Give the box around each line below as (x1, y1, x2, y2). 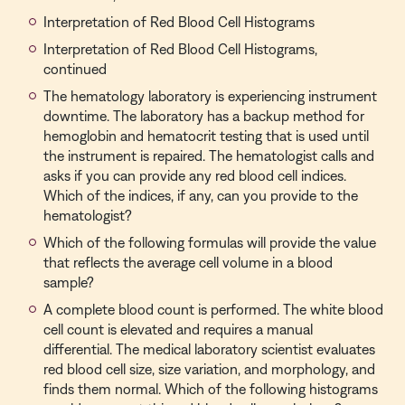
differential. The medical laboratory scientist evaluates (43, 341, 375, 357)
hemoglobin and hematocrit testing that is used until (43, 127, 369, 144)
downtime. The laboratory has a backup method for (43, 108, 364, 124)
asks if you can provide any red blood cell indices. (43, 167, 346, 184)
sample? (43, 274, 94, 290)
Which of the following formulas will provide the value (43, 234, 376, 250)
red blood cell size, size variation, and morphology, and (43, 361, 375, 377)
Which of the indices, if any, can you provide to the (43, 187, 358, 203)
